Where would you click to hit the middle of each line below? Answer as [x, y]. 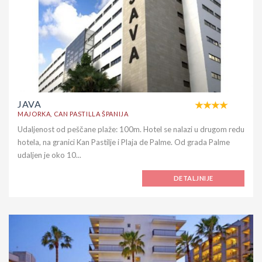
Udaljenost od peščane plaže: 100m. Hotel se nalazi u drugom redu [131, 130]
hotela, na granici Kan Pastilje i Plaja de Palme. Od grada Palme [124, 142]
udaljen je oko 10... [49, 155]
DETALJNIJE [194, 178]
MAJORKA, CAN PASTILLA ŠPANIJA [73, 114]
